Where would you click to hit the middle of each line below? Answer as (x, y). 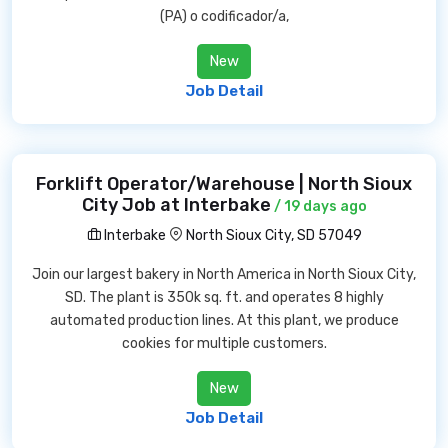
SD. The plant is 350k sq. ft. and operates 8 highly (224, 297)
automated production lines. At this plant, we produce (224, 320)
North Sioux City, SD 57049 (273, 235)
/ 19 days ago (318, 206)
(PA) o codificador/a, (224, 16)
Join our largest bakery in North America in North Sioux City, (224, 274)
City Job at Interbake (176, 205)
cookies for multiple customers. (224, 343)
